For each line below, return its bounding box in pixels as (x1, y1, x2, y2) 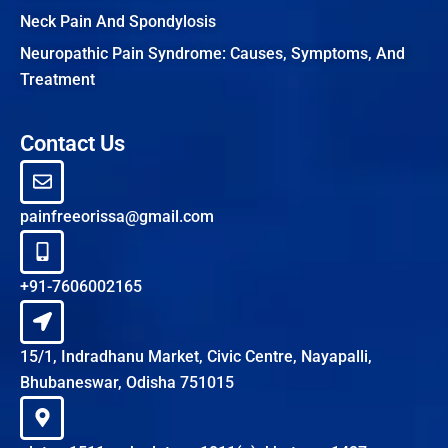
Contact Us (20, 130, 125, 156)
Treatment (20, 69, 95, 89)
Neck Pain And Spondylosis (20, 11, 216, 31)
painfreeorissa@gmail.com (20, 206, 214, 226)
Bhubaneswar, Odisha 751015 (20, 372, 234, 392)
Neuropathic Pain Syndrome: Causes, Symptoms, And (20, 43, 405, 63)
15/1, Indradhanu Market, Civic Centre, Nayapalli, (20, 346, 372, 366)
